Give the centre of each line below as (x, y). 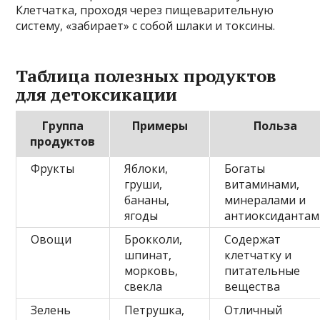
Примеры (160, 125)
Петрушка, (155, 310)
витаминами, (262, 184)
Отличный (254, 310)
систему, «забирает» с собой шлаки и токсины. (146, 25)
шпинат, (148, 255)
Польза (276, 125)
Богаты (245, 168)
